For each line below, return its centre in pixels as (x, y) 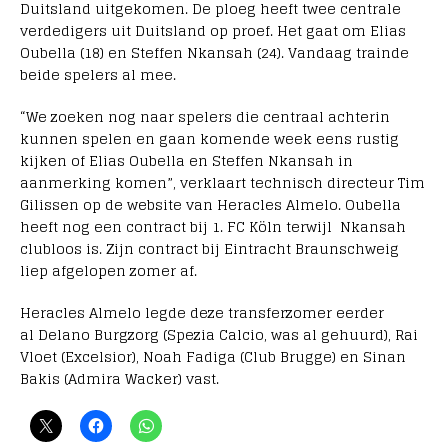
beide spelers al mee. (98, 75)
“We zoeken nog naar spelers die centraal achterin (205, 117)
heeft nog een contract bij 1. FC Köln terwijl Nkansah (213, 227)
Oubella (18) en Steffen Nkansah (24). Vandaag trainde (214, 53)
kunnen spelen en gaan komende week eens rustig (209, 139)
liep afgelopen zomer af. (108, 271)
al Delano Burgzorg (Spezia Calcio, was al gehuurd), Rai (219, 335)
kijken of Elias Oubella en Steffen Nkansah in (186, 161)
